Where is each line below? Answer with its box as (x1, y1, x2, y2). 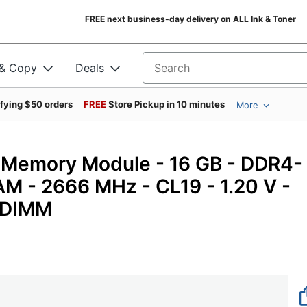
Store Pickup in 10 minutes (108, 99, 225, 110)
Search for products (143, 65, 247, 79)
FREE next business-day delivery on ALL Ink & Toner (84, 14, 296, 24)
